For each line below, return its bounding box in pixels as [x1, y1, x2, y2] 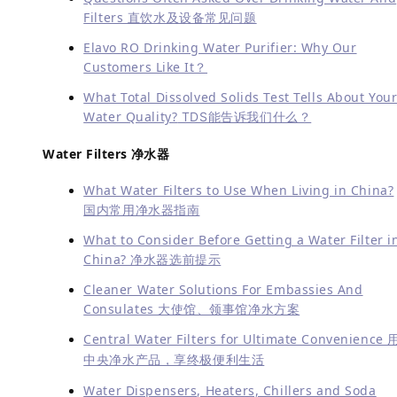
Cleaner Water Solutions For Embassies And [83, 280, 363, 298]
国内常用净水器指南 [83, 200, 200, 218]
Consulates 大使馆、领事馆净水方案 [83, 300, 300, 317]
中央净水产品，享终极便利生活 [83, 350, 265, 368]
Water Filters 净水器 [38, 145, 170, 163]
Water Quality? [83, 108, 178, 126]
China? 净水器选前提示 [83, 250, 222, 268]
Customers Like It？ [83, 58, 208, 76]
